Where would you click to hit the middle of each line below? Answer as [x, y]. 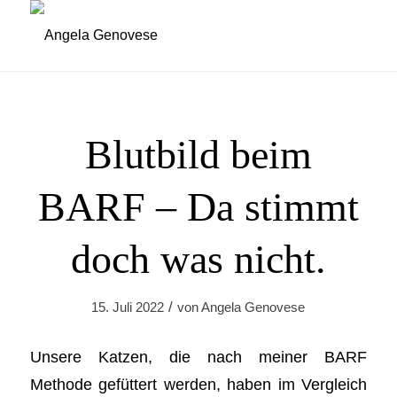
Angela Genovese [253, 307]
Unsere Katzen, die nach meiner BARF [198, 356]
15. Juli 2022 [128, 307]
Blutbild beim [198, 155]
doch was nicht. [198, 259]
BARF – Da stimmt [198, 207]
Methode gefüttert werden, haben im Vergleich [198, 384]
